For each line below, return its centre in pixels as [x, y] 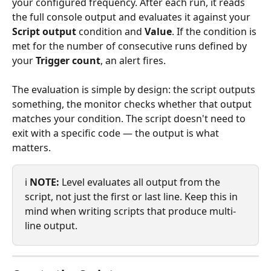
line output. [51, 226]
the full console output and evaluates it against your [132, 17]
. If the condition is [215, 31]
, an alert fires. [133, 60]
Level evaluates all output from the [141, 182]
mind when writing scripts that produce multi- [130, 211]
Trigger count [68, 60]
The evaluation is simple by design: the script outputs [135, 90]
